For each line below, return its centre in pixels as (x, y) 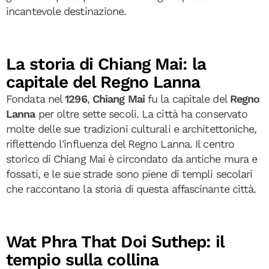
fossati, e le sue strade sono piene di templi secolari (129, 174)
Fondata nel (36, 99)
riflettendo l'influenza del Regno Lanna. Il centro (120, 144)
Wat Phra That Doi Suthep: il (115, 242)
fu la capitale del (187, 99)
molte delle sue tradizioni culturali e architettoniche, (131, 129)
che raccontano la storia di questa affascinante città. (133, 189)
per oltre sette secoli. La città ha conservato (141, 114)
